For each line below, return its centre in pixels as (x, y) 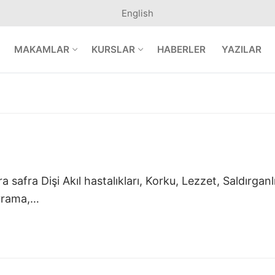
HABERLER (181, 50)
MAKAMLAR (41, 50)
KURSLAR (113, 50)
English (137, 14)
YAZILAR (241, 50)
